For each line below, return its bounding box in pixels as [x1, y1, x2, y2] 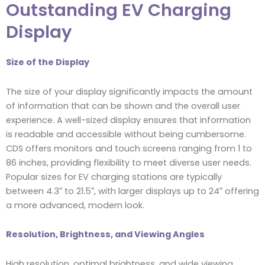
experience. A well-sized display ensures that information [6, 114, 251, 126]
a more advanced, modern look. [6, 199, 144, 211]
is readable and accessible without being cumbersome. [6, 128, 246, 140]
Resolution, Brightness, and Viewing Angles [6, 228, 205, 241]
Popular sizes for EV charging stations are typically [6, 170, 222, 183]
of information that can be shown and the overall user [6, 99, 240, 112]
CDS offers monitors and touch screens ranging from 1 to [6, 142, 252, 154]
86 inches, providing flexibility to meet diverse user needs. [6, 156, 251, 169]
